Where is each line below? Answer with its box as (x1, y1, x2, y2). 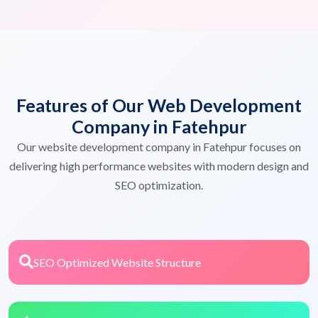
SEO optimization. (115, 177, 203, 192)
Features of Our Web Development (16, 94, 302, 116)
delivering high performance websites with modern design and (9, 158, 309, 172)
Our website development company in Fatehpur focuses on (17, 139, 301, 153)
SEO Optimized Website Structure (33, 255, 201, 269)
